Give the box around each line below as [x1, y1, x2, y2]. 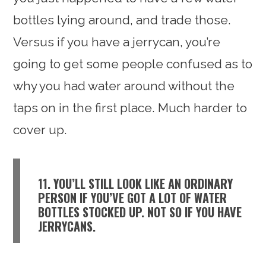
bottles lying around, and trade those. [13, 12, 232, 27]
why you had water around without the [13, 78, 235, 93]
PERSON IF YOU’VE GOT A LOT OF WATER [38, 188, 227, 207]
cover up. [13, 122, 68, 137]
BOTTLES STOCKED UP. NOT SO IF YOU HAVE [38, 202, 242, 221]
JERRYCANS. [38, 217, 96, 235]
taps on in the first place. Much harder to [13, 100, 248, 115]
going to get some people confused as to [13, 56, 253, 71]
